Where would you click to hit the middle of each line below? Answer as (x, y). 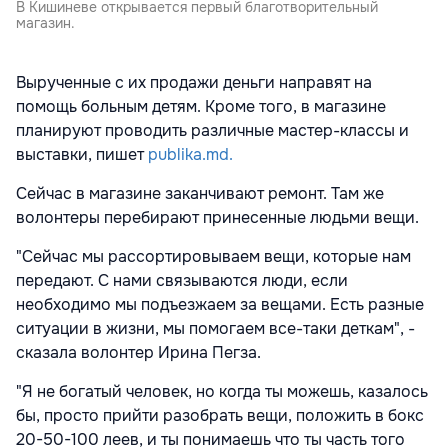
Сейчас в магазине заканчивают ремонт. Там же (200, 194)
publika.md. (190, 155)
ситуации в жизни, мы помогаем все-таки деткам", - (215, 329)
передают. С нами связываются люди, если (182, 281)
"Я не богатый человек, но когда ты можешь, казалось (222, 392)
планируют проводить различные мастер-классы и (212, 131)
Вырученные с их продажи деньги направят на (194, 83)
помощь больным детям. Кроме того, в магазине (201, 107)
